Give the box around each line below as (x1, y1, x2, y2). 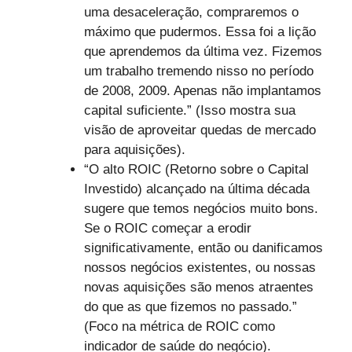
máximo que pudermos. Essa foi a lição (83, 24, 316, 39)
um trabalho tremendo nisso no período (83, 63, 313, 79)
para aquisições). (83, 141, 185, 157)
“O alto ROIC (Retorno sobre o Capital (83, 161, 309, 177)
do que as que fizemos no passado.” (83, 299, 297, 314)
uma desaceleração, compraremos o (83, 4, 299, 20)
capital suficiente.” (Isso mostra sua (83, 102, 295, 118)
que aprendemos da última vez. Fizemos (83, 43, 322, 59)
